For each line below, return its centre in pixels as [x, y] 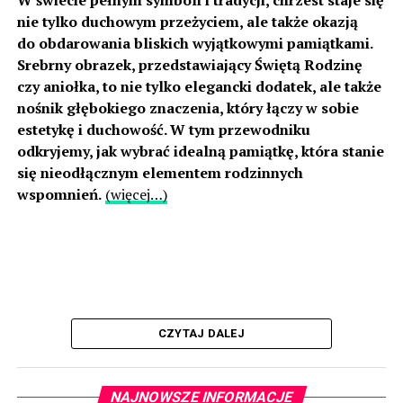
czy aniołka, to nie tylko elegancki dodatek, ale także [199, 87]
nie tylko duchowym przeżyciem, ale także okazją [187, 22]
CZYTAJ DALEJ [201, 334]
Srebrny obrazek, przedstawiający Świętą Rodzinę [189, 65]
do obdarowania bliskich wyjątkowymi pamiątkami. [194, 44]
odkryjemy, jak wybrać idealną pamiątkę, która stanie [200, 152]
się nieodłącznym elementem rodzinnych [160, 173]
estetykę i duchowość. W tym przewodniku [163, 130]
